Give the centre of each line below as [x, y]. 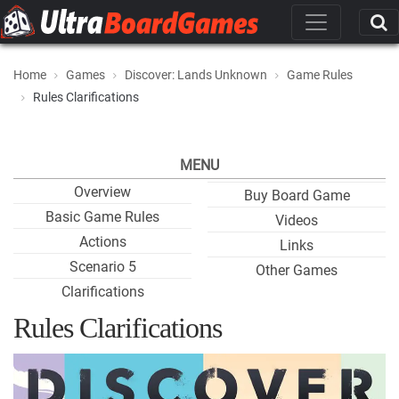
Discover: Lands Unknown [196, 75]
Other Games [297, 270]
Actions [102, 242]
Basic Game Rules [102, 217]
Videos [297, 220]
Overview [102, 192]
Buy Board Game [297, 195]
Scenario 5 [102, 267]
